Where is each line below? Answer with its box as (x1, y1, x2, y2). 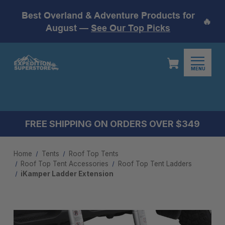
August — (46, 22, 91, 33)
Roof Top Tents (68, 150, 119, 158)
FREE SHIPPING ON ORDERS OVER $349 (25, 119, 200, 129)
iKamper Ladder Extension (21, 170, 114, 178)
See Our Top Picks (91, 22, 170, 33)
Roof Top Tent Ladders (118, 160, 192, 168)
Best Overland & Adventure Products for (21, 10, 195, 21)
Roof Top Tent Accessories (21, 160, 109, 168)
